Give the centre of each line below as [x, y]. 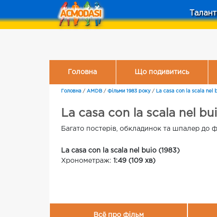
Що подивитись [162, 72]
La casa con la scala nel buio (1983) [120, 151]
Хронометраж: [87, 161]
